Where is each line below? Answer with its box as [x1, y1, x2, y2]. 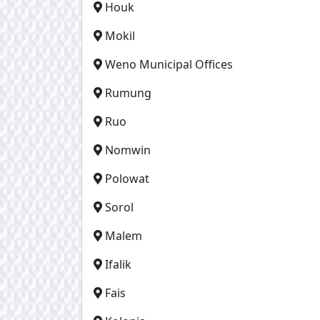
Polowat [105, 170, 149, 186]
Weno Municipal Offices [105, 56, 233, 72]
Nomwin [105, 141, 151, 158]
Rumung [105, 84, 151, 101]
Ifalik [105, 256, 131, 272]
